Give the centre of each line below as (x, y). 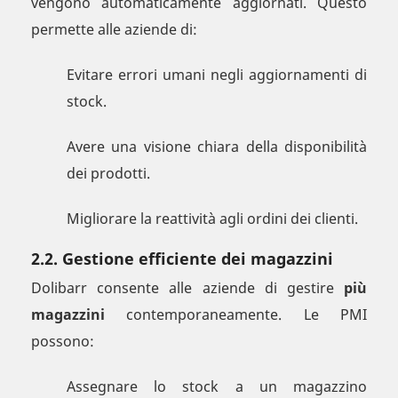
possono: (63, 342)
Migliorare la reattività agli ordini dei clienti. (212, 219)
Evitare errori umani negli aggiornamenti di (217, 75)
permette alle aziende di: (114, 30)
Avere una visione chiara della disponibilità (217, 147)
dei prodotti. (108, 174)
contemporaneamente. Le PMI (236, 315)
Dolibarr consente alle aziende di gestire (187, 288)
